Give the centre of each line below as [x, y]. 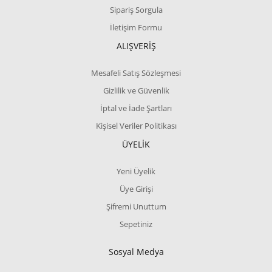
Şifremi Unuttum [136, 206]
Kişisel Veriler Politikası [136, 126]
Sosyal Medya [136, 252]
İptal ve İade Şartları [136, 108]
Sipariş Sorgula [136, 10]
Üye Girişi [136, 189]
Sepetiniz [136, 224]
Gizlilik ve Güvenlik [136, 90]
